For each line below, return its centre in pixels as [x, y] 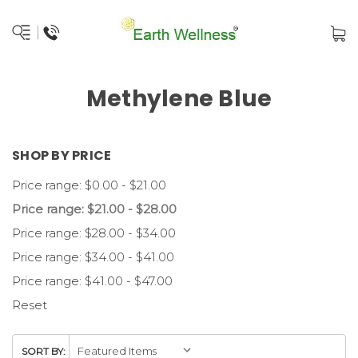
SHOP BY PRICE [62, 155]
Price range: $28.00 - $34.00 [94, 233]
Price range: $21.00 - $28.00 [94, 209]
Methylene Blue [179, 99]
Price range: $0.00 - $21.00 [89, 185]
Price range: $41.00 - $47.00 [92, 281]
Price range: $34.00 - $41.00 [93, 257]
